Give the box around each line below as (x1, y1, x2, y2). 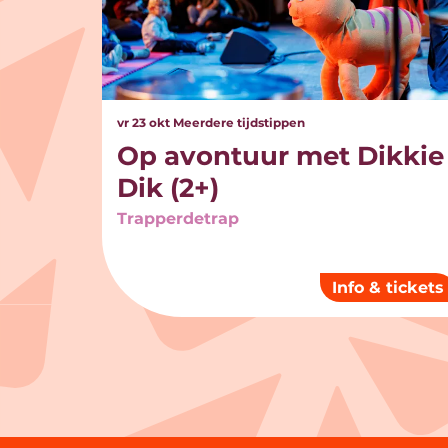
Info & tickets (332, 278, 445, 298)
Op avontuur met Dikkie (117, 140, 444, 173)
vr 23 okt (117, 115, 173, 131)
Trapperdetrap (117, 209, 239, 229)
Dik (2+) (117, 172, 219, 205)
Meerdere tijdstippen (173, 115, 305, 131)
